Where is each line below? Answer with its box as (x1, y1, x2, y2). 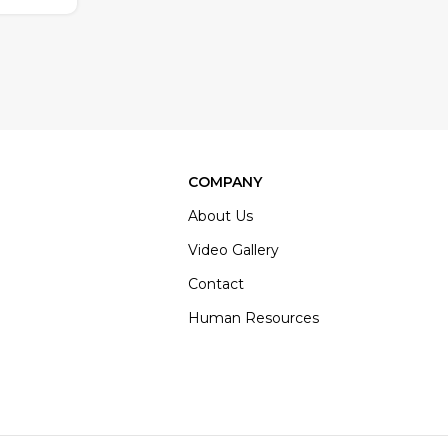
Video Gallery (188, 241, 279, 259)
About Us (188, 207, 253, 225)
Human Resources (188, 309, 319, 327)
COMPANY (188, 173, 262, 191)
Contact (188, 275, 244, 293)
